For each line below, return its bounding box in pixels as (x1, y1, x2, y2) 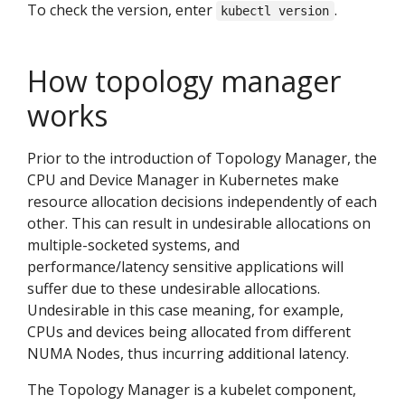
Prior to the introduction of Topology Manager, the (27, 148, 377, 169)
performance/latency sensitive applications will (27, 257, 344, 278)
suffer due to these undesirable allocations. (27, 278, 320, 299)
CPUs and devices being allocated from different (27, 322, 351, 343)
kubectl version (221, 4, 330, 19)
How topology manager (27, 61, 341, 101)
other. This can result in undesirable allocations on (27, 213, 371, 234)
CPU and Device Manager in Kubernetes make (27, 170, 339, 191)
